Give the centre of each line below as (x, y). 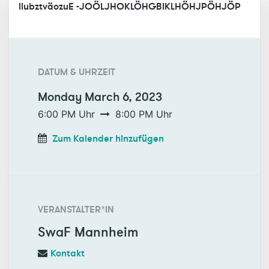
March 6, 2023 (123, 97)
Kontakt (68, 253)
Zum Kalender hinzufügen (108, 138)
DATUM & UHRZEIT (77, 72)
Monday (60, 97)
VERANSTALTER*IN (76, 209)
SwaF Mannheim (88, 232)
